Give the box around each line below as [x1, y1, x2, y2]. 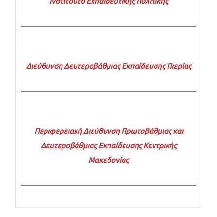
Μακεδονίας [88, 156, 129, 165]
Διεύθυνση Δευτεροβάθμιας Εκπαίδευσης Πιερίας [26, 62, 191, 71]
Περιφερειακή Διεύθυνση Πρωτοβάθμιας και [34, 127, 183, 136]
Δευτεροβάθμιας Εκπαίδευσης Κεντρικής [40, 141, 177, 150]
